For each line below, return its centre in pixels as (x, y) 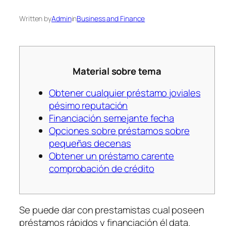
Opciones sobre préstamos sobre (119, 131)
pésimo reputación (89, 106)
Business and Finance (111, 19)
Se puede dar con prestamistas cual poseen (112, 210)
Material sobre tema (117, 71)
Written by (35, 19)
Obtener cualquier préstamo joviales (125, 93)
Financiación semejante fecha (112, 118)
